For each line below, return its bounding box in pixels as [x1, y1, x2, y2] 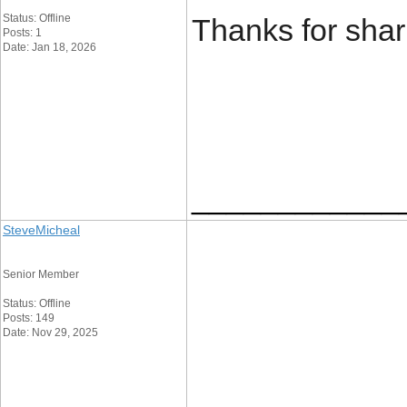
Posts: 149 [3, 312, 55, 324]
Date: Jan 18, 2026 [3, 41, 96, 54]
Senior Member [3, 268, 79, 281]
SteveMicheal [3, 223, 80, 237]
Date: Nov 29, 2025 [3, 326, 98, 339]
